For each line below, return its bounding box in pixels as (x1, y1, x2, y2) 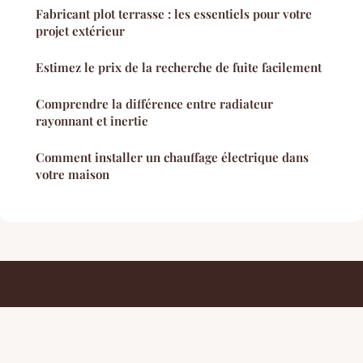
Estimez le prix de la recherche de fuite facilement (36, 58, 322, 75)
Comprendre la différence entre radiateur (36, 95, 273, 112)
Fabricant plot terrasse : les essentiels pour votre (36, 5, 312, 22)
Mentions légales (16, 330, 105, 344)
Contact (105, 330, 147, 344)
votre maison (36, 165, 109, 182)
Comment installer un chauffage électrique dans (36, 148, 309, 165)
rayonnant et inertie (36, 112, 148, 129)
